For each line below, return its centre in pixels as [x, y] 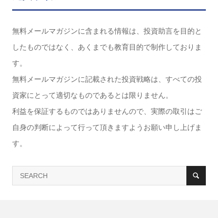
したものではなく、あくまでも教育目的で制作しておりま [107, 47]
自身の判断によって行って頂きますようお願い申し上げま [107, 127]
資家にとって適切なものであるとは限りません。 [92, 95]
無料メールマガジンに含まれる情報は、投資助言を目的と [107, 31]
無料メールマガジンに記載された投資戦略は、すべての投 [107, 79]
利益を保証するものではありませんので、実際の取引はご [107, 111]
